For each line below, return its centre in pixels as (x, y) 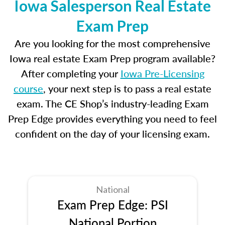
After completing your (71, 73)
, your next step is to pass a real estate (127, 88)
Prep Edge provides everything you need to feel (113, 119)
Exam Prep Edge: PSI (113, 204)
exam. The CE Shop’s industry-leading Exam (113, 103)
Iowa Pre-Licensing (162, 73)
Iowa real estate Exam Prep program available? (113, 58)
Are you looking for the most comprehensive (113, 43)
